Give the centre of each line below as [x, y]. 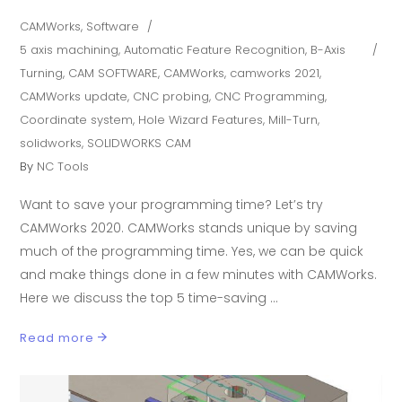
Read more [57, 337]
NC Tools [63, 166]
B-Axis [328, 49]
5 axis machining [70, 49]
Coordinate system [77, 119]
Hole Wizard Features [201, 119]
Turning [42, 73]
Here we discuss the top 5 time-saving [145, 297]
